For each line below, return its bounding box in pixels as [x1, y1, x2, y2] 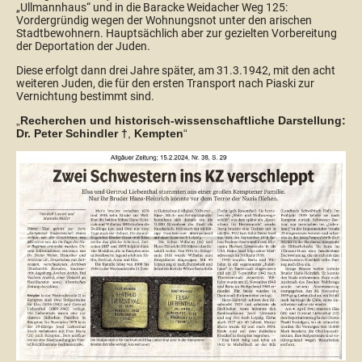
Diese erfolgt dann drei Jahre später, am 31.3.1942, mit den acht [16, 64, 335, 78]
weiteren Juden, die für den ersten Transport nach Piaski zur [16, 77, 314, 90]
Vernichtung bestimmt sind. [16, 90, 154, 103]
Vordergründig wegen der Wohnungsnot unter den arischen [16, 14, 312, 27]
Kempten [134, 127, 183, 141]
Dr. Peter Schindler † [16, 127, 128, 141]
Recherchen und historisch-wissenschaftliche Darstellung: [20, 114, 346, 128]
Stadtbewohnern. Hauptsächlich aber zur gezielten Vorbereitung [16, 27, 337, 40]
